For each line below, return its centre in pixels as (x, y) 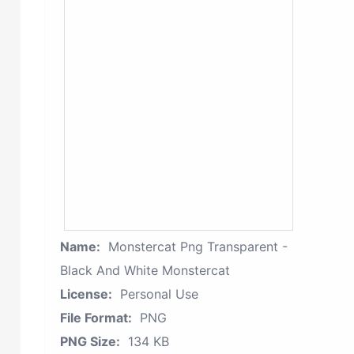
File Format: (96, 318)
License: (86, 294)
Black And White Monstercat (145, 270)
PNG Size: (90, 341)
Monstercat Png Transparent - (198, 247)
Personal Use (159, 294)
